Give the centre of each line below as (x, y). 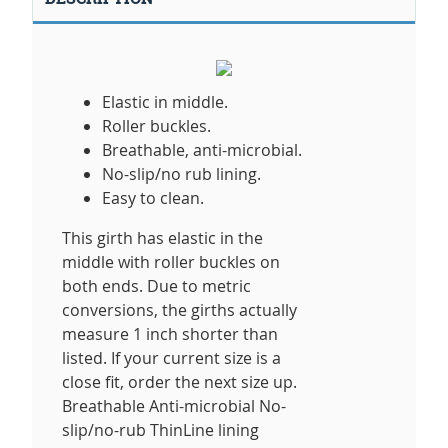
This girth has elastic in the (162, 237)
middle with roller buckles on (171, 261)
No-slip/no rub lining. (181, 173)
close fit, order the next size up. (179, 381)
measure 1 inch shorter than (170, 333)
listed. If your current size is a (171, 357)
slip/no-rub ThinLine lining (160, 429)
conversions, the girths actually (179, 309)
